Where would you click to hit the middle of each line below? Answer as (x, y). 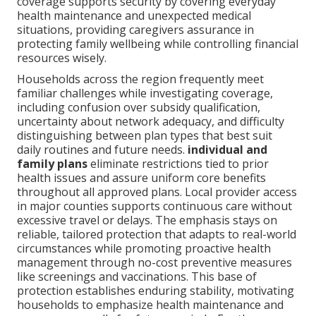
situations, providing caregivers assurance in (136, 30)
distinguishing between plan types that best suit (145, 136)
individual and (228, 150)
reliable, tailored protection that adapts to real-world (157, 235)
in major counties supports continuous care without (155, 206)
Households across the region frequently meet (141, 79)
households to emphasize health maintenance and (151, 305)
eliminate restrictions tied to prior (178, 164)
